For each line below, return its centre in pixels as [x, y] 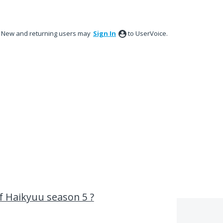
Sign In [105, 33]
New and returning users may [47, 33]
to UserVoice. [148, 33]
